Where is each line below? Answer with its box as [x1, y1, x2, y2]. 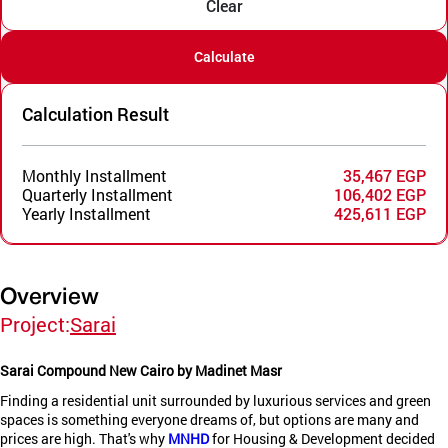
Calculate [193, 49, 255, 66]
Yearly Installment [22, 203, 151, 225]
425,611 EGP [334, 203, 426, 225]
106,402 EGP [334, 184, 426, 206]
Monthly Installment [22, 165, 167, 187]
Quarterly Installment [22, 184, 173, 206]
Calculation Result [22, 102, 169, 127]
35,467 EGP [343, 165, 426, 187]
